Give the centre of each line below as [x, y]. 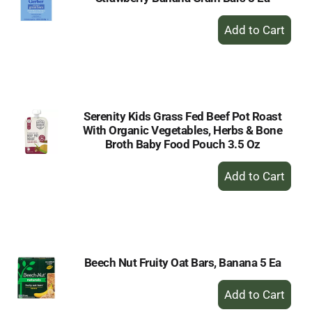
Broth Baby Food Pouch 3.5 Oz [182, 144]
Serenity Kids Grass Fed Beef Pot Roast [182, 116]
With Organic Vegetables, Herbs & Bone [182, 130]
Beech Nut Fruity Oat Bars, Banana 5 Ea [182, 263]
